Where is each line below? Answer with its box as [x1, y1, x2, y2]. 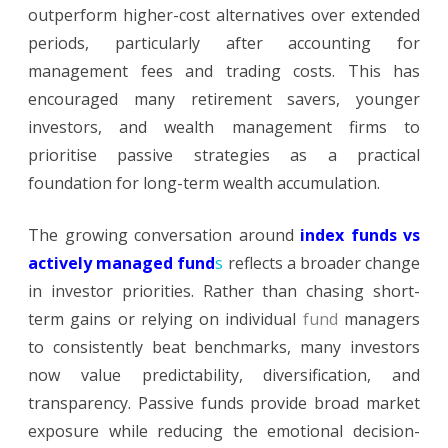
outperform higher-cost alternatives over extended [28, 4, 420, 27]
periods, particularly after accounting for [28, 32, 420, 55]
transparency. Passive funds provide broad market [28, 392, 420, 415]
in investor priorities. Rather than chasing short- [28, 280, 420, 303]
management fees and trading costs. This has [28, 60, 420, 83]
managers [337, 308, 421, 331]
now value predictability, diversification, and [28, 364, 420, 387]
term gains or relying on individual [28, 308, 303, 331]
